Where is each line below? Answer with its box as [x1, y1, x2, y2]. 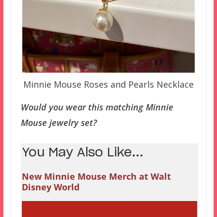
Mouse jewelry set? [20, 116, 97, 128]
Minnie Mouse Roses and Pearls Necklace [23, 78, 194, 90]
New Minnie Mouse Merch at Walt [21, 170, 171, 182]
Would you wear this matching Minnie [20, 101, 173, 113]
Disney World [21, 181, 79, 193]
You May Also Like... [21, 146, 143, 159]
